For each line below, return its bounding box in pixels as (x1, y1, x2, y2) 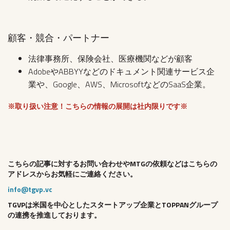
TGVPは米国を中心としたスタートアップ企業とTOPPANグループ (8, 199, 218, 210)
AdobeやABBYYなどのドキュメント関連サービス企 (28, 65, 215, 78)
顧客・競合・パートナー (8, 31, 109, 45)
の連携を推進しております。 (8, 209, 101, 221)
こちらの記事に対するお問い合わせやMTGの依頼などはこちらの (8, 158, 217, 169)
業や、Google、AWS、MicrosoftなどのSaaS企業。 (28, 78, 210, 91)
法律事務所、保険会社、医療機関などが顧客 (28, 52, 193, 65)
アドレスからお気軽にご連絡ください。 (8, 168, 137, 180)
